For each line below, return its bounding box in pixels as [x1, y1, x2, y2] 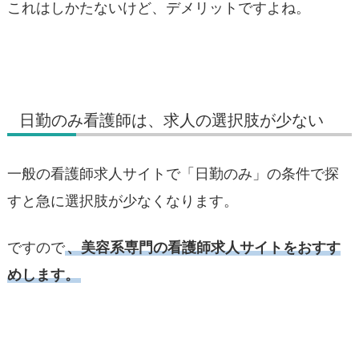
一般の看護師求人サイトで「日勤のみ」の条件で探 [7, 165, 339, 183]
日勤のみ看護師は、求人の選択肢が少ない [19, 110, 340, 131]
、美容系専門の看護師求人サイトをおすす [67, 238, 341, 256]
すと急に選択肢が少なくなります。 [7, 192, 238, 210]
